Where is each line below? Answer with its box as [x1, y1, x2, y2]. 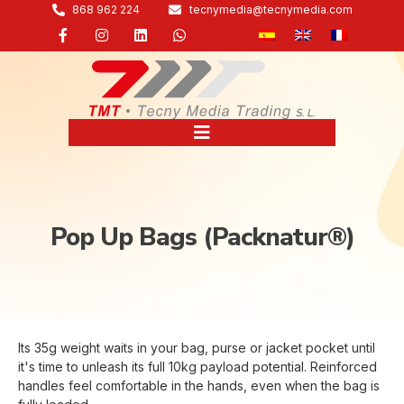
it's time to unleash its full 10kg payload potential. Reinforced [18, 358, 377, 374]
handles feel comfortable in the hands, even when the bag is [18, 377, 380, 393]
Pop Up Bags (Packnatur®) [50, 219, 354, 254]
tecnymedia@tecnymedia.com [188, 3, 353, 16]
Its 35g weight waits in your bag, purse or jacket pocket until [18, 339, 375, 355]
